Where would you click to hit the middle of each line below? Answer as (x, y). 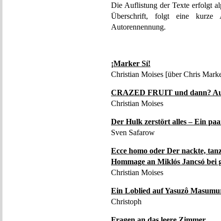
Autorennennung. (138, 27)
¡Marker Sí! (131, 63)
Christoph (126, 202)
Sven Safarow (133, 132)
